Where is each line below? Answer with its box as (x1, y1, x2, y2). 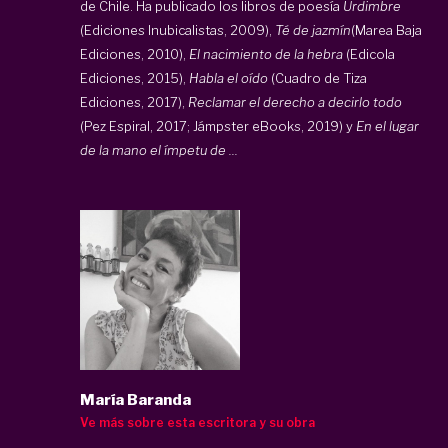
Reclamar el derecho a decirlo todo (188, 93, 402, 110)
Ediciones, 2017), (80, 93, 188, 110)
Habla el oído (189, 69, 268, 86)
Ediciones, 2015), (80, 69, 189, 86)
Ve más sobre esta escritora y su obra (80, 414, 315, 430)
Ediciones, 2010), (80, 45, 186, 62)
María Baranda (80, 390, 191, 409)
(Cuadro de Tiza (268, 69, 367, 86)
